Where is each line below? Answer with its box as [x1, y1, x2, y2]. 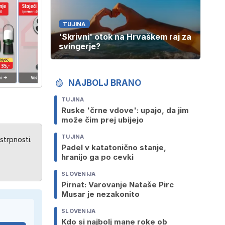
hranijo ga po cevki [61, 152, 134, 162]
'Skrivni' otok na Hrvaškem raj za [59, 32, 191, 42]
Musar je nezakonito [61, 189, 140, 199]
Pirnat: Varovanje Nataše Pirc [61, 180, 174, 190]
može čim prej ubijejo [61, 115, 144, 125]
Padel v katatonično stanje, [61, 143, 166, 153]
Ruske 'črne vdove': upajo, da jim [61, 105, 189, 116]
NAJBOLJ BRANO [68, 78, 141, 88]
